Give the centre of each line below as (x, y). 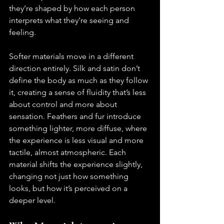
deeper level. (32, 200)
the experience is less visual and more (77, 140)
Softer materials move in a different (72, 56)
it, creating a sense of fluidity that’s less (78, 92)
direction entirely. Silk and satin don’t (75, 68)
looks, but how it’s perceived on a (69, 188)
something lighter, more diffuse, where (79, 128)
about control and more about (64, 104)
